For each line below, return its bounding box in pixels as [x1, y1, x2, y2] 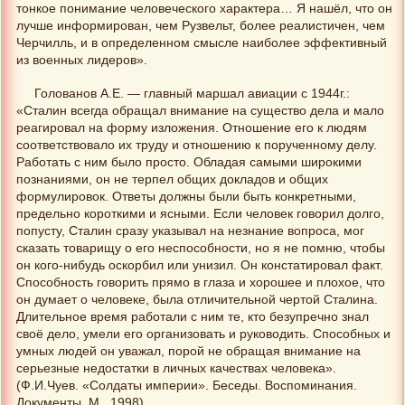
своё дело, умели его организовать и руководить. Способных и [16, 326, 391, 341]
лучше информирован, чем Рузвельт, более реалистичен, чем [16, 18, 385, 33]
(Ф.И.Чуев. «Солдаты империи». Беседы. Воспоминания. [16, 378, 357, 392]
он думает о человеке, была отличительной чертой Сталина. [16, 292, 378, 306]
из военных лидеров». [16, 52, 147, 67]
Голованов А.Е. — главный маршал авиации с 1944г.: [34, 86, 351, 100]
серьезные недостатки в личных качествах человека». [16, 361, 336, 375]
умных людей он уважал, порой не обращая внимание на [16, 344, 361, 358]
